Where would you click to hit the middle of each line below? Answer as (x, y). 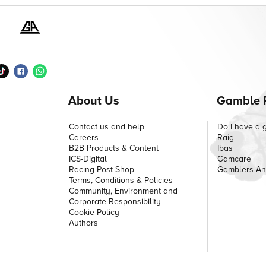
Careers (84, 137)
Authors (84, 223)
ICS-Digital (88, 159)
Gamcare (234, 159)
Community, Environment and (123, 191)
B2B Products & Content (114, 148)
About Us (94, 100)
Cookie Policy (94, 212)
